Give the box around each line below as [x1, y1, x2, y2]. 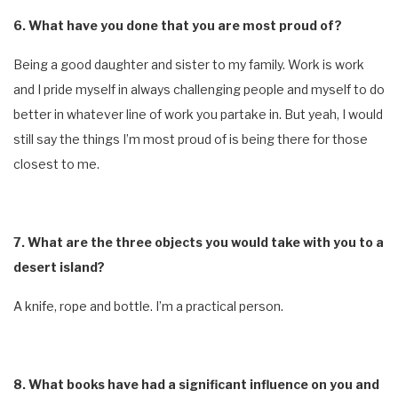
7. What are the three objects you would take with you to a [13, 234, 384, 250]
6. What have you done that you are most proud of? [13, 17, 342, 33]
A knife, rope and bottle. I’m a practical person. [13, 298, 283, 314]
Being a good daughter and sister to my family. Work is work [13, 56, 364, 72]
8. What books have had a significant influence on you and [13, 376, 379, 392]
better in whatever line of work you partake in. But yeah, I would [13, 106, 383, 122]
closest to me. [13, 155, 99, 171]
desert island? [13, 259, 105, 275]
